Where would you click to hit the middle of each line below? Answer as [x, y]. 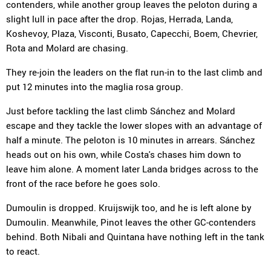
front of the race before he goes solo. [83, 183]
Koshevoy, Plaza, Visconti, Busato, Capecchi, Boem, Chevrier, [132, 33]
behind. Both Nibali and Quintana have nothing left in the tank [135, 237]
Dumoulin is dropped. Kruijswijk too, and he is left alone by [129, 207]
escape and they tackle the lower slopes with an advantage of [134, 125]
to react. [23, 251]
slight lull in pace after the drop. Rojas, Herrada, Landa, [119, 19]
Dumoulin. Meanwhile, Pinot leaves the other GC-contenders [131, 222]
